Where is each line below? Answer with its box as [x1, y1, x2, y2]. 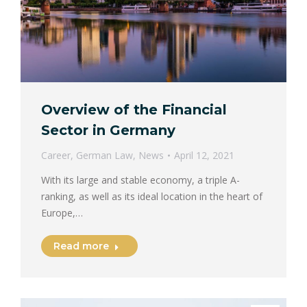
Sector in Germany [41, 121, 175, 138]
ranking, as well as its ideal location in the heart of [41, 189, 262, 203]
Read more [53, 239, 109, 252]
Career [41, 148, 71, 162]
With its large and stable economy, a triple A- [41, 173, 240, 186]
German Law [76, 148, 133, 162]
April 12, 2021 [174, 148, 234, 162]
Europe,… [41, 206, 83, 219]
